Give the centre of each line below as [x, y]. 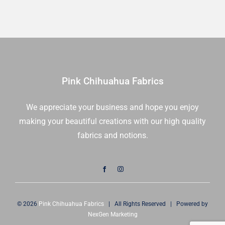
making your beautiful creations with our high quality [113, 121]
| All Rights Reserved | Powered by [156, 204]
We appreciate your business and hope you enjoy [113, 107]
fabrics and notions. [113, 135]
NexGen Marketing [113, 215]
